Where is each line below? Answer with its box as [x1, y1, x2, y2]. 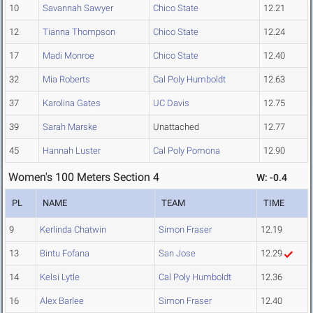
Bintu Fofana [40, 248, 89, 259]
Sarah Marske [43, 122, 97, 133]
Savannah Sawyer [43, 3, 113, 14]
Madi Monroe [43, 50, 94, 61]
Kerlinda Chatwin [40, 224, 106, 235]
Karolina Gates [43, 98, 101, 109]
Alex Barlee [40, 296, 84, 307]
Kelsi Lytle [40, 272, 80, 283]
